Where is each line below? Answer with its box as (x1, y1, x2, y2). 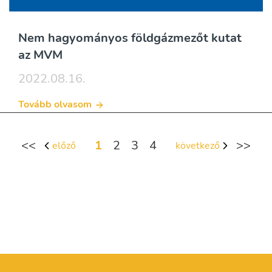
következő (175, 138, 220, 152)
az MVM (18, 46, 63, 63)
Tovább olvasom (18, 98, 92, 112)
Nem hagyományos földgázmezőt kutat (18, 29, 242, 46)
